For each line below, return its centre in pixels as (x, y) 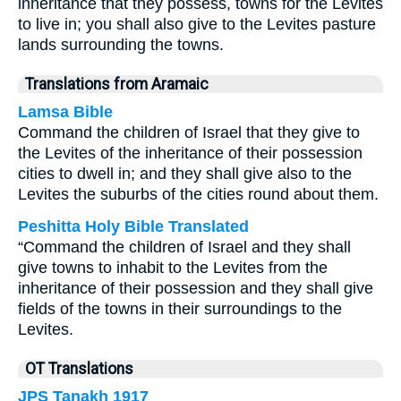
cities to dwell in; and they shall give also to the (185, 174)
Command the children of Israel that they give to (189, 132)
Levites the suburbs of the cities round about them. (198, 194)
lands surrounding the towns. (121, 45)
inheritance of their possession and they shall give (196, 288)
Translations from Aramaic (117, 84)
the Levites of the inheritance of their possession (190, 153)
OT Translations (79, 369)
